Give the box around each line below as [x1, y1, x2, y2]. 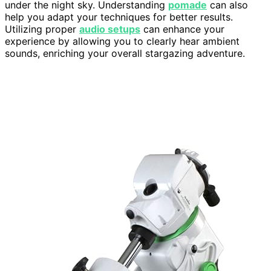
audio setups [79, 23, 140, 36]
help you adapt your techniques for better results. [5, 11, 233, 24]
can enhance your [140, 23, 224, 36]
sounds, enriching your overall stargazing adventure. [5, 47, 245, 60]
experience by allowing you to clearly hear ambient [5, 35, 240, 48]
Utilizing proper [5, 23, 79, 36]
